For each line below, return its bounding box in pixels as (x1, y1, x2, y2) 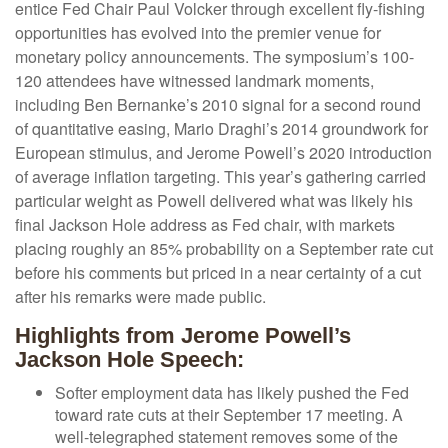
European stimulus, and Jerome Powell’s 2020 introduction (15, 141, 432, 165)
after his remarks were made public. (15, 285, 266, 309)
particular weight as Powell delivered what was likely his (15, 189, 413, 213)
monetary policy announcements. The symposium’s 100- (15, 45, 414, 69)
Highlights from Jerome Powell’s (15, 323, 351, 349)
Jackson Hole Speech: (15, 347, 244, 373)
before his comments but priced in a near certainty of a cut (15, 261, 421, 285)
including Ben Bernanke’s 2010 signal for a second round (15, 93, 421, 117)
